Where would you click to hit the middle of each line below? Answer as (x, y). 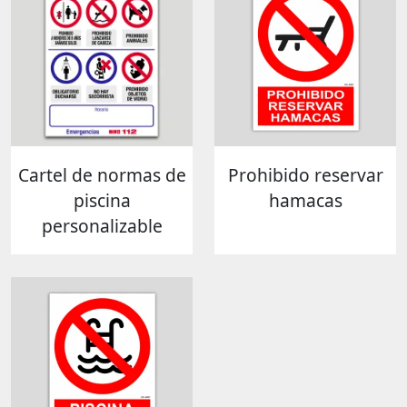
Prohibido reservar (305, 174)
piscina (102, 200)
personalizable (102, 225)
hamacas (305, 200)
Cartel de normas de (102, 174)
